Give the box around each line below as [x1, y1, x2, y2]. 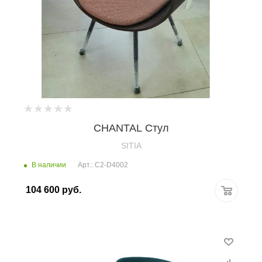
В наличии [32, 160, 66, 169]
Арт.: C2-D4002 [78, 161, 128, 170]
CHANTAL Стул [93, 122, 169, 134]
